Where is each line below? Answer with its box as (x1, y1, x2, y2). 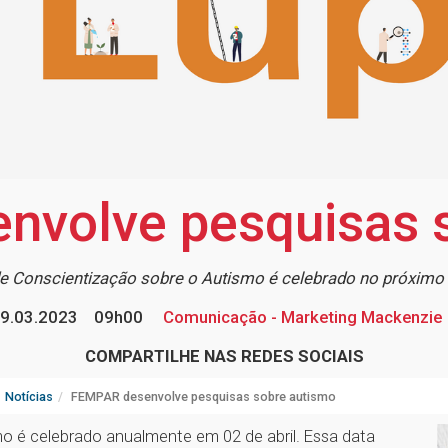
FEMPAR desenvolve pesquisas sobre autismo (71, 389, 336, 405)
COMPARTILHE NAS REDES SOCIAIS (84, 346, 364, 367)
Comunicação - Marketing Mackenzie (159, 307, 442, 328)
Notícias (5, 389, 53, 405)
